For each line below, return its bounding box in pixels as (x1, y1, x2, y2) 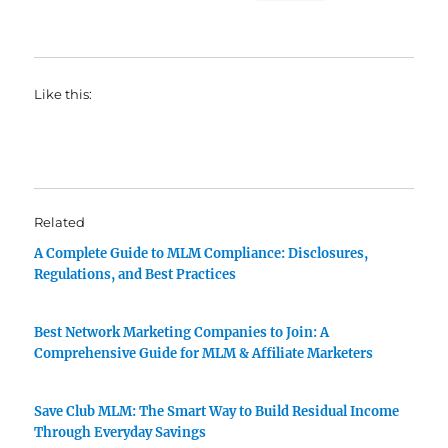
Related (34, 214, 86, 230)
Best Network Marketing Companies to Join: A (34, 323, 330, 341)
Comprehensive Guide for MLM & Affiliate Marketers (34, 344, 374, 362)
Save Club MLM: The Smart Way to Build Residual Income (34, 402, 400, 420)
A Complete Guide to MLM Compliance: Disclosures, (34, 245, 369, 262)
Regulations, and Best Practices (34, 266, 237, 283)
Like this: (34, 86, 93, 102)
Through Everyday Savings (34, 423, 207, 441)
